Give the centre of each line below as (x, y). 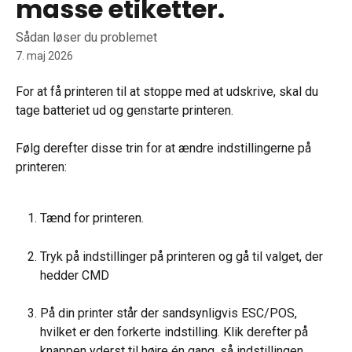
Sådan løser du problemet (86, 37)
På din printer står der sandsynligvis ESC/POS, (170, 313)
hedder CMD (75, 275)
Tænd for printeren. (92, 218)
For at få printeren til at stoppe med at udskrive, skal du (169, 92)
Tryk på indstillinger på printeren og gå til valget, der (183, 256)
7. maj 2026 (44, 56)
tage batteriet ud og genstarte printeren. (125, 110)
